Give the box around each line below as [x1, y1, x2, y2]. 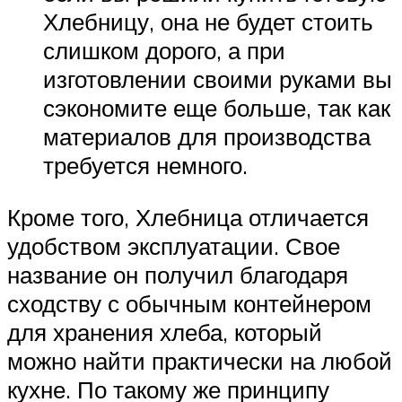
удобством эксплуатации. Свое [7, 232, 340, 261]
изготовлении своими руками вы [43, 65, 392, 94]
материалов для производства [43, 122, 371, 152]
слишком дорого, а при [43, 36, 285, 66]
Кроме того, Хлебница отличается [7, 203, 369, 232]
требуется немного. [43, 151, 248, 180]
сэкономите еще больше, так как [43, 93, 390, 123]
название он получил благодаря [7, 260, 348, 290]
